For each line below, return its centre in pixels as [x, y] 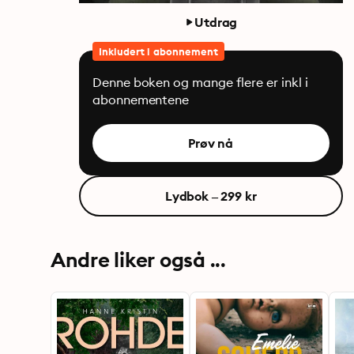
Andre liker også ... [138, 260]
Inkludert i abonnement [158, 51]
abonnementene [141, 100]
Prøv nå [211, 143]
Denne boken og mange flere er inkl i [200, 82]
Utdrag [216, 22]
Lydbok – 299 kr [211, 196]
